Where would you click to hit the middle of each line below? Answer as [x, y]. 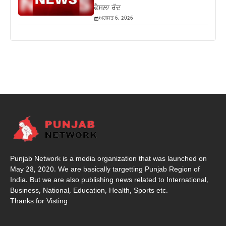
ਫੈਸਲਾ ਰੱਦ [107, 9]
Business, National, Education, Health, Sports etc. [89, 191]
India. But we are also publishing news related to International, [109, 180]
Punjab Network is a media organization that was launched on [108, 159]
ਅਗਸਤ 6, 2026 [116, 19]
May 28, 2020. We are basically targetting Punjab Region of [105, 169]
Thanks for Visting [39, 201]
